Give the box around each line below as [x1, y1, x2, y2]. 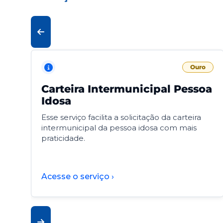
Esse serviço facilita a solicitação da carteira [41, 112, 201, 122]
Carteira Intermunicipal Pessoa [41, 83, 212, 96]
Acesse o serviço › [41, 172, 114, 182]
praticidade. [41, 133, 85, 143]
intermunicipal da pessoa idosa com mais [41, 123, 197, 133]
